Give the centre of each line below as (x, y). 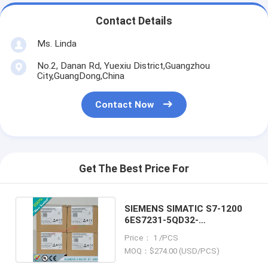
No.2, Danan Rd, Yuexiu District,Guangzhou (123, 66)
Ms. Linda (57, 43)
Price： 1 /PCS (152, 237)
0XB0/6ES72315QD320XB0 (183, 231)
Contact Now (125, 105)
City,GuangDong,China (80, 76)
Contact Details (134, 21)
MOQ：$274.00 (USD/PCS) (172, 251)
